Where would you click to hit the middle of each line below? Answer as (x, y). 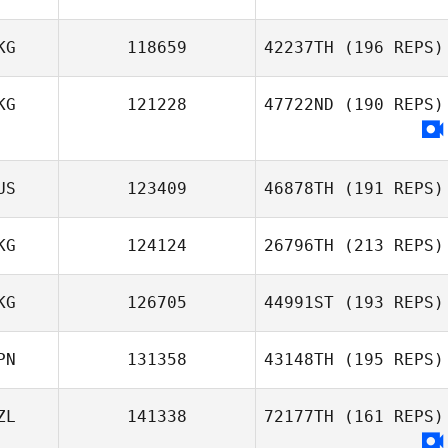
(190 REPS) (389, 104)
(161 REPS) (389, 416)
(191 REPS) (389, 188)
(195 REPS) (389, 359)
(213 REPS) (389, 245)
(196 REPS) (389, 47)
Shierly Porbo (387, 384)
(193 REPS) (389, 302)
